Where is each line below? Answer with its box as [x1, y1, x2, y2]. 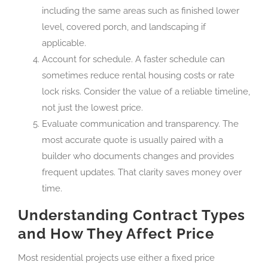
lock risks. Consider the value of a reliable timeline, [42, 86, 250, 98]
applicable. [42, 38, 86, 49]
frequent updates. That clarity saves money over [42, 167, 242, 178]
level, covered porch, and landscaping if [42, 22, 206, 33]
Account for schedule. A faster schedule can [42, 54, 225, 65]
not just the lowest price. [42, 102, 143, 114]
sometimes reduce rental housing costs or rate [42, 70, 234, 81]
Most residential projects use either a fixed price [18, 252, 215, 264]
